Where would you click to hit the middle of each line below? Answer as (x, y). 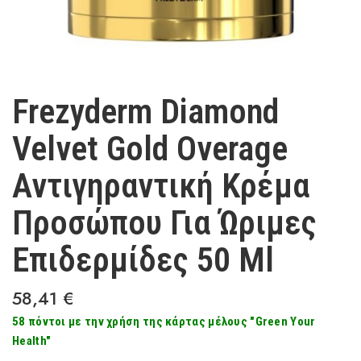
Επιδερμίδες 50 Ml (143, 260)
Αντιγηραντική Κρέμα (161, 186)
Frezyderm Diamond (145, 112)
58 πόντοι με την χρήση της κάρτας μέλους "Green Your (164, 322)
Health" (32, 341)
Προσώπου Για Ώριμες (164, 223)
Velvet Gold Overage (150, 149)
